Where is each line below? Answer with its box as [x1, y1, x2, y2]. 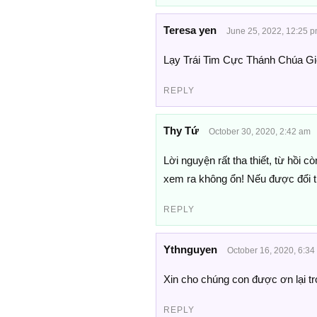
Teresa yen [163, 23, 217, 36]
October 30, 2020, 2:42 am [208, 126, 311, 137]
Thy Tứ [163, 124, 199, 137]
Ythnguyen [163, 243, 217, 255]
